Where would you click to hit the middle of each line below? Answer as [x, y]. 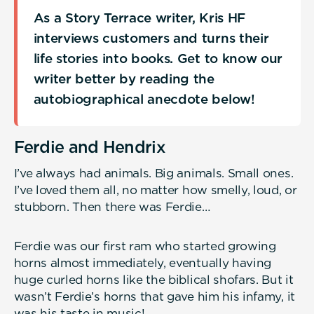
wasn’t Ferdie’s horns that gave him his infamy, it [154, 296]
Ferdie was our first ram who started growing [145, 246]
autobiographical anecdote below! [144, 99]
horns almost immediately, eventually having [143, 262]
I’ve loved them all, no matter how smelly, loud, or [155, 190]
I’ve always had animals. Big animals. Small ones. [153, 173]
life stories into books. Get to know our [158, 59]
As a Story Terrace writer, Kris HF [139, 18]
